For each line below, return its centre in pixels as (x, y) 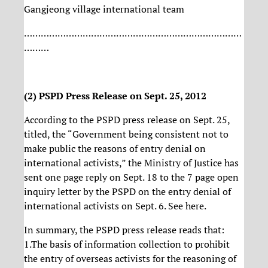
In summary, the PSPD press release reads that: (124, 230)
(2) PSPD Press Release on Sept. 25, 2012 (115, 95)
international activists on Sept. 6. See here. (115, 205)
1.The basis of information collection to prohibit (127, 244)
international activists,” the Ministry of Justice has (131, 162)
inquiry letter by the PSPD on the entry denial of (127, 191)
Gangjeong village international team (104, 9)
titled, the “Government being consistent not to (126, 134)
